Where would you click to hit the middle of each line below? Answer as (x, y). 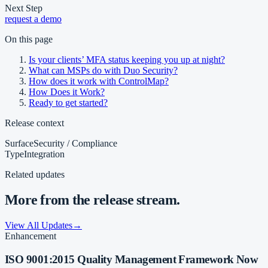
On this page (29, 39)
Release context (34, 123)
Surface (19, 144)
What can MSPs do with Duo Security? (103, 71)
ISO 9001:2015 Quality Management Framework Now (132, 259)
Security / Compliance (75, 144)
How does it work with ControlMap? (99, 81)
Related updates (35, 175)
